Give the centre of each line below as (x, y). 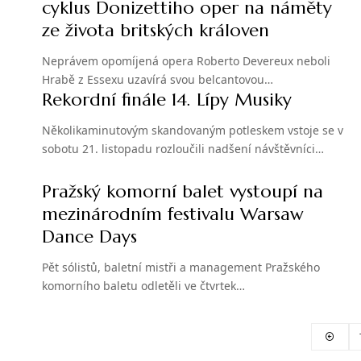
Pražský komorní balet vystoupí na (183, 192)
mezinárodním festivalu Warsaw (173, 214)
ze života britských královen (156, 31)
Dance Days (89, 237)
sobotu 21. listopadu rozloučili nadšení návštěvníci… (183, 149)
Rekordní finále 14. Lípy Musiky (167, 100)
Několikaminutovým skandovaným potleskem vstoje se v (193, 131)
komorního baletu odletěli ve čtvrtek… (143, 286)
